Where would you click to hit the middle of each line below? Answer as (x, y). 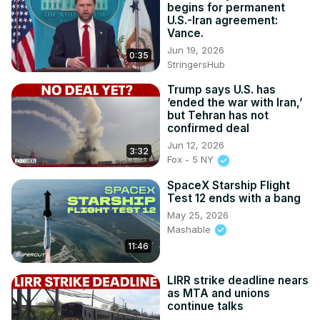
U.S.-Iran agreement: (222, 21)
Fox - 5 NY (192, 160)
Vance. (185, 34)
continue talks (205, 306)
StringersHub (196, 65)
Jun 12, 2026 (196, 145)
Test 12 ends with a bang (234, 198)
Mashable (190, 229)
